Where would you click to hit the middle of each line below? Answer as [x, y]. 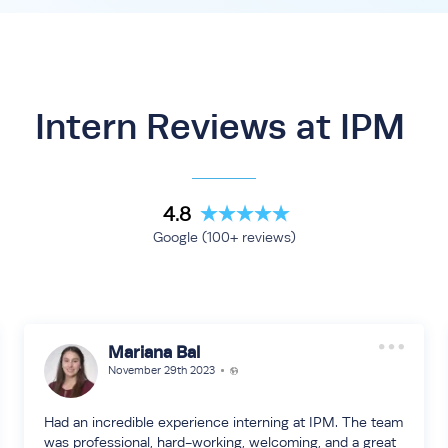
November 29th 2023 [161, 370]
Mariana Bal [153, 352]
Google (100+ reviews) [224, 237]
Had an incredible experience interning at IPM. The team [223, 422]
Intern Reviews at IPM [224, 126]
